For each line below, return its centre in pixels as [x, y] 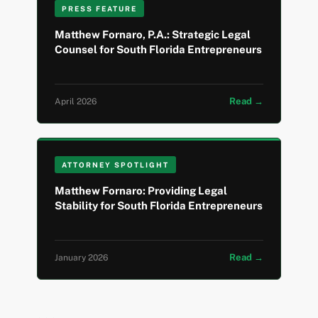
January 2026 [82, 257]
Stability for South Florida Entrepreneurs [159, 206]
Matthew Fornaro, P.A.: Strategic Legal [153, 35]
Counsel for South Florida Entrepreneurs [159, 50]
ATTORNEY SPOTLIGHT [116, 165]
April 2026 [76, 101]
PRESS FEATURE [100, 9]
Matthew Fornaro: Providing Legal [141, 191]
